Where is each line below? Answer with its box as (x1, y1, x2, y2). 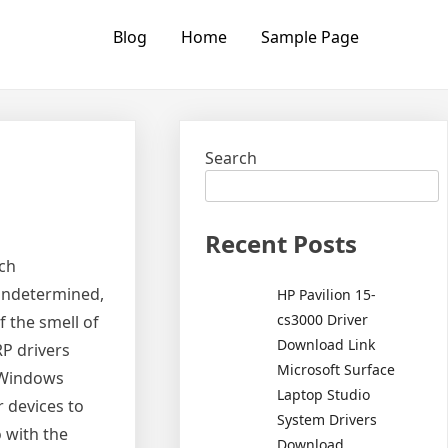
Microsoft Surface (277, 359, 396, 379)
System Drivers (277, 409, 378, 429)
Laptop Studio (277, 384, 371, 404)
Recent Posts (205, 227, 358, 260)
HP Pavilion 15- (277, 284, 377, 304)
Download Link (277, 334, 376, 354)
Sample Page (260, 26, 359, 48)
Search (205, 147, 258, 169)
